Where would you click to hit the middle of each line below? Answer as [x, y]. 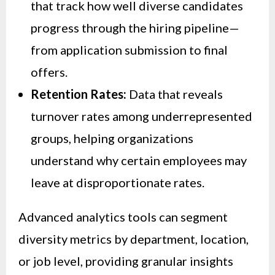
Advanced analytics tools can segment [123, 217]
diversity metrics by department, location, [134, 239]
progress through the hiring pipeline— [135, 28]
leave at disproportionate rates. [118, 183]
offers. [49, 72]
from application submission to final [129, 50]
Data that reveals [175, 94]
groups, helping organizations [112, 138]
